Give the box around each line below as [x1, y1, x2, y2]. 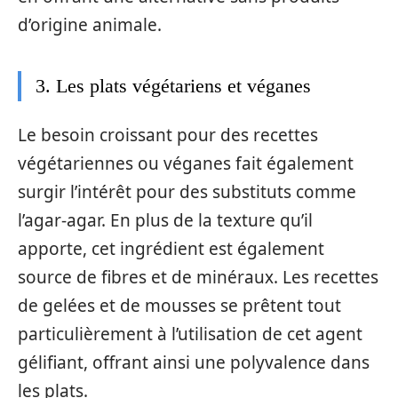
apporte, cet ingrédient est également [18, 237, 324, 260]
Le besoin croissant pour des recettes [18, 123, 318, 147]
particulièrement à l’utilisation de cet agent [18, 322, 362, 346]
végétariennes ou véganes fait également [18, 152, 354, 175]
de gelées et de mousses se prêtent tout [18, 294, 341, 317]
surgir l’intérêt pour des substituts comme [18, 180, 356, 203]
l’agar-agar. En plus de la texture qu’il [18, 209, 313, 232]
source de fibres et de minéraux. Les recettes [18, 266, 378, 289]
